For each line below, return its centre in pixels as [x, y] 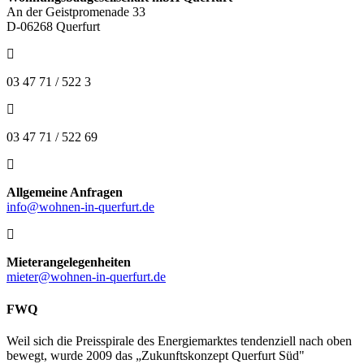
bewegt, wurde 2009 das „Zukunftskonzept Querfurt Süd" [156, 355]
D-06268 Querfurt [53, 27]
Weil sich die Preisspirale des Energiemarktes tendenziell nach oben [179, 340]
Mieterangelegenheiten [69, 262]
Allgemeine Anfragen [65, 193]
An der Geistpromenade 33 [76, 12]
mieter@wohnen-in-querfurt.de [86, 277]
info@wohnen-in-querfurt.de [80, 207]
